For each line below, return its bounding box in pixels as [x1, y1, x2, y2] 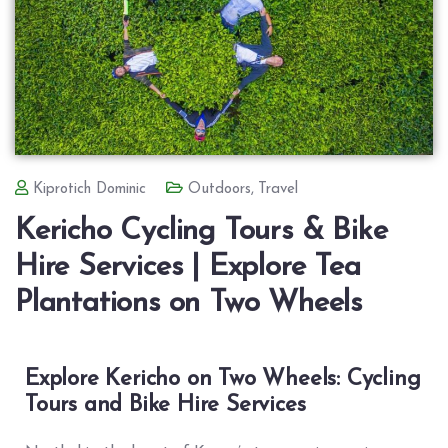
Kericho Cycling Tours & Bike [15, 215, 388, 247]
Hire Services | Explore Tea [15, 251, 361, 283]
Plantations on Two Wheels [15, 287, 362, 319]
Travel [258, 181, 299, 197]
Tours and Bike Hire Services [25, 393, 306, 417]
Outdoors [187, 181, 251, 197]
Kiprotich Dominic [33, 181, 146, 197]
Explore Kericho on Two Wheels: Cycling [25, 367, 421, 391]
